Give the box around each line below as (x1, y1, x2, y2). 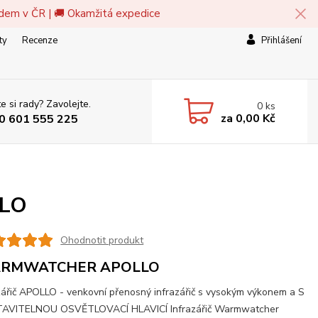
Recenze (22, 34, 57, 47)
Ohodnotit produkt (60, 233, 144, 247)
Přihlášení (261, 34, 302, 47)
